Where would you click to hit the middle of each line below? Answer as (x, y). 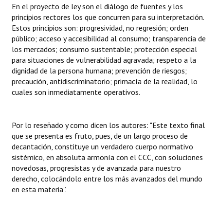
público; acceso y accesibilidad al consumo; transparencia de (109, 38)
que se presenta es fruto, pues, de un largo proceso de (100, 136)
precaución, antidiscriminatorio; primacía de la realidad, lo (105, 81)
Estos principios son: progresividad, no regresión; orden (100, 28)
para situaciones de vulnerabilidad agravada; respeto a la (104, 60)
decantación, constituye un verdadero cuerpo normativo (102, 146)
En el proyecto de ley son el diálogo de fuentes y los (97, 6)
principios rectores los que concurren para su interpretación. (108, 17)
